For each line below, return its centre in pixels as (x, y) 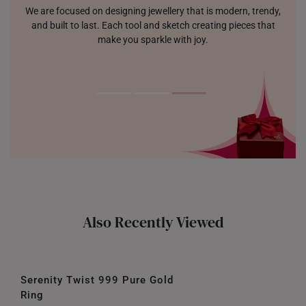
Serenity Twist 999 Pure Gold (97, 280)
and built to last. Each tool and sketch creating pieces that (153, 25)
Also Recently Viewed (153, 222)
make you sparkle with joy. (153, 40)
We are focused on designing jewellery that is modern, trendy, (153, 11)
